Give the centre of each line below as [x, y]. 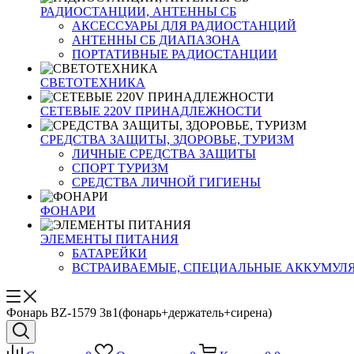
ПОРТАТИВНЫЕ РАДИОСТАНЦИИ [175, 54]
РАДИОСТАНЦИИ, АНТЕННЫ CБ [138, 11]
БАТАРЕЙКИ [109, 253]
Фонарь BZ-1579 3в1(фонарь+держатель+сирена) [139, 313]
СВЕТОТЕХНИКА [93, 83]
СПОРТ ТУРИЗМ [120, 168]
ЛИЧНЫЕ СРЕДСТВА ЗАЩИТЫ [164, 154]
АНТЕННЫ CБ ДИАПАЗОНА [156, 40]
